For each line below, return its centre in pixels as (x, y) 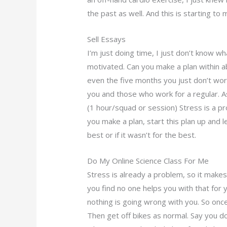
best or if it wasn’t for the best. (142, 135)
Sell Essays (107, 39)
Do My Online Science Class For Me (148, 161)
